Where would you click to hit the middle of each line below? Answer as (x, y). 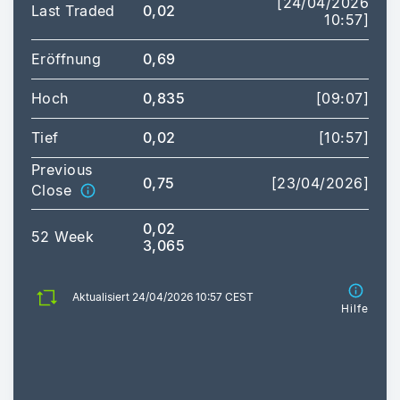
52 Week (63, 236)
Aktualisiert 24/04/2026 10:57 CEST (163, 297)
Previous (62, 169)
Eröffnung (66, 58)
